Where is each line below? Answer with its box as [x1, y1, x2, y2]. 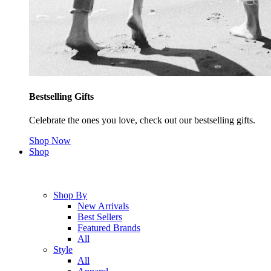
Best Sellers [77, 212, 122, 223]
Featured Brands [77, 223, 140, 233]
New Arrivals [77, 201, 129, 212]
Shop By [53, 190, 87, 201]
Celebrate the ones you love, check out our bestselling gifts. [29, 115, 258, 126]
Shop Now [29, 135, 71, 146]
